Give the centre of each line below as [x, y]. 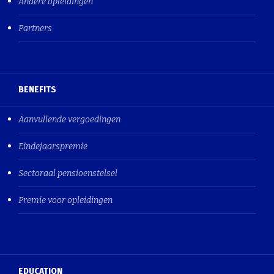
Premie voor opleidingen [65, 200]
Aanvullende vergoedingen [69, 119]
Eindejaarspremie [53, 146]
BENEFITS [37, 89]
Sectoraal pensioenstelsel [68, 173]
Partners [35, 28]
